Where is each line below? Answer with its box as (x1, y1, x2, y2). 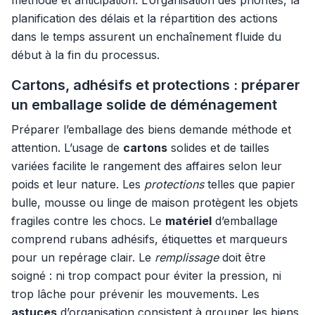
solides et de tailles (167, 141, 269, 155)
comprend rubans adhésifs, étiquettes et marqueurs (11, 232, 288, 246)
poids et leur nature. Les (11, 177, 144, 191)
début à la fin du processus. (11, 48, 160, 62)
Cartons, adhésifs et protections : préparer (11, 77, 300, 94)
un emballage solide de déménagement (11, 96, 277, 113)
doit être (219, 250, 266, 264)
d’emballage (212, 214, 278, 228)
